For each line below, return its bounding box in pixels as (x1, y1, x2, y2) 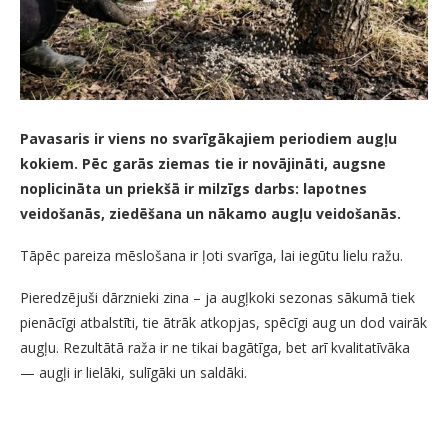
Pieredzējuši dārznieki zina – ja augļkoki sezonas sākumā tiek (20, 288, 415, 308)
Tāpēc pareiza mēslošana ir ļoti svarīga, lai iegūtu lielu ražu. (20, 246, 403, 266)
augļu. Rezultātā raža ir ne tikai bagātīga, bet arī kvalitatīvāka (20, 338, 410, 358)
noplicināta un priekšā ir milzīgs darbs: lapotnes (20, 179, 367, 199)
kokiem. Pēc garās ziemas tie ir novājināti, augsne (20, 154, 386, 174)
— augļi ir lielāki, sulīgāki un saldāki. (20, 363, 247, 383)
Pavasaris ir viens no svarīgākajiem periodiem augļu (20, 129, 397, 149)
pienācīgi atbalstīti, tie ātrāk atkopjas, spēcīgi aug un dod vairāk (20, 313, 427, 333)
